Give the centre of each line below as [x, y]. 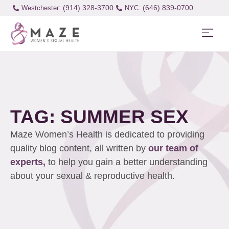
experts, [29, 162]
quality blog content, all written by [79, 148]
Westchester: [41, 8]
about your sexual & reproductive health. [94, 176]
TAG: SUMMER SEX [99, 117]
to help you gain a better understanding [128, 162]
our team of [173, 148]
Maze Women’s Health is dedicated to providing [107, 135]
